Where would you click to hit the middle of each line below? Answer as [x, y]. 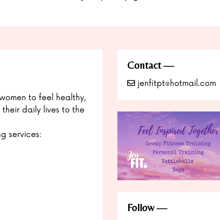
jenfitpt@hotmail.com [176, 84]
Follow [141, 207]
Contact [144, 66]
